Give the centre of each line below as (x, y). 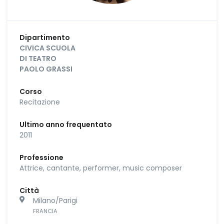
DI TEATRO (38, 58)
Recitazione (40, 102)
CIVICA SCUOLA (47, 48)
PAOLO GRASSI (46, 69)
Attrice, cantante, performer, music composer (101, 168)
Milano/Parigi (55, 200)
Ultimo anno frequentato (66, 124)
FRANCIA (45, 211)
